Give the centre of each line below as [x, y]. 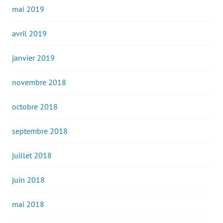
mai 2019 [28, 9]
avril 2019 [29, 34]
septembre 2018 [40, 131]
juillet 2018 [32, 156]
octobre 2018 [35, 107]
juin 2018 [28, 180]
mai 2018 [28, 204]
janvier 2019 [33, 58]
